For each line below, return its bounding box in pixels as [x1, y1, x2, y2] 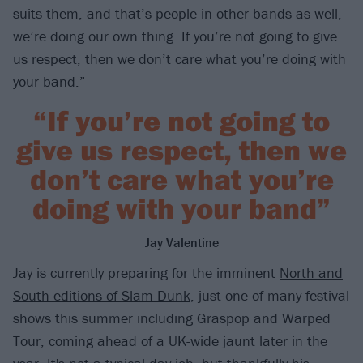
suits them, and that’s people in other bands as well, [13, 4, 342, 23]
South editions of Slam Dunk [13, 286, 190, 305]
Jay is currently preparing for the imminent [13, 263, 280, 283]
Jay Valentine [144, 234, 219, 251]
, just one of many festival [190, 286, 349, 305]
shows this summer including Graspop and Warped [13, 309, 331, 328]
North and [280, 263, 343, 283]
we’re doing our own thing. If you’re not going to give [13, 27, 337, 46]
